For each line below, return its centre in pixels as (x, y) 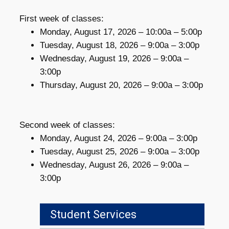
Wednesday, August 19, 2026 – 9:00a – (114, 59)
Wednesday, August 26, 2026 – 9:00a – (114, 165)
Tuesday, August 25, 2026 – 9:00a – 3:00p (120, 152)
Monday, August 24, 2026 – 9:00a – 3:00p (119, 139)
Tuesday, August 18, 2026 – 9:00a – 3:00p (120, 45)
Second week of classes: (67, 125)
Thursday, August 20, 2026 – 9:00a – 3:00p (121, 85)
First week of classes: (62, 19)
